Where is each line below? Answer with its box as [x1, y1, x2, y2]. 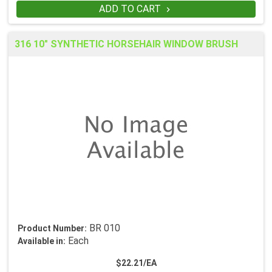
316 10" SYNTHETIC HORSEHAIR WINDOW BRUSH [15, 38, 238, 50]
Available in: [18, 236, 66, 246]
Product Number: [18, 223, 87, 234]
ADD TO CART [98, 3, 163, 15]
